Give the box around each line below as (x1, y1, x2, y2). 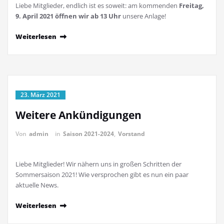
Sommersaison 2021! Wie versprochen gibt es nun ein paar (15, 170, 188, 179)
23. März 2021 (20, 90, 60, 99)
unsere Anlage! (121, 11, 169, 21)
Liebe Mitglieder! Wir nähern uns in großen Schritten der (15, 159, 181, 169)
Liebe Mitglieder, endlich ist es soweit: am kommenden (15, 1, 179, 10)
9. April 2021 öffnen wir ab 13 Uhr (15, 11, 121, 21)
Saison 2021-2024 (63, 129, 114, 138)
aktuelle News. (15, 180, 60, 190)
